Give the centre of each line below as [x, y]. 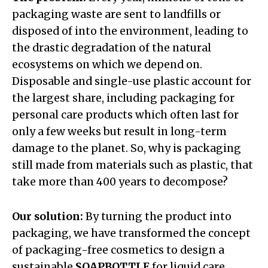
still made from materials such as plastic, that [133, 165]
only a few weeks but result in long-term [119, 131]
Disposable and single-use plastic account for [132, 81]
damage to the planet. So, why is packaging [127, 148]
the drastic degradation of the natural [112, 48]
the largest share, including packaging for [123, 98]
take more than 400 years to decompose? [120, 182]
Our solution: [48, 216]
